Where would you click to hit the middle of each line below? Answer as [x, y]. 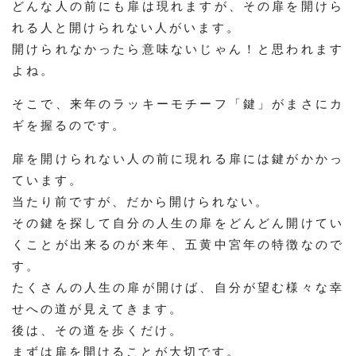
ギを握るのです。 [69, 125]
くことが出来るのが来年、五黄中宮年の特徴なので [178, 244]
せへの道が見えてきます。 [98, 309]
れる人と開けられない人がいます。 [126, 27]
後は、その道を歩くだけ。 [98, 330]
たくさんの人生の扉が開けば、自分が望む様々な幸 [178, 287]
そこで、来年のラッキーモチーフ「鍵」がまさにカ [178, 104]
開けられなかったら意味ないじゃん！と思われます [178, 49]
